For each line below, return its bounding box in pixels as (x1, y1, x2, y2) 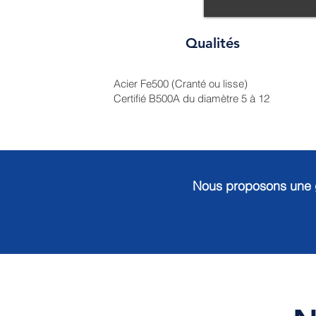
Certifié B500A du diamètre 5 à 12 (114, 92, 269, 105)
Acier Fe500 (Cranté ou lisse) (114, 77, 248, 90)
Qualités (185, 35, 240, 51)
